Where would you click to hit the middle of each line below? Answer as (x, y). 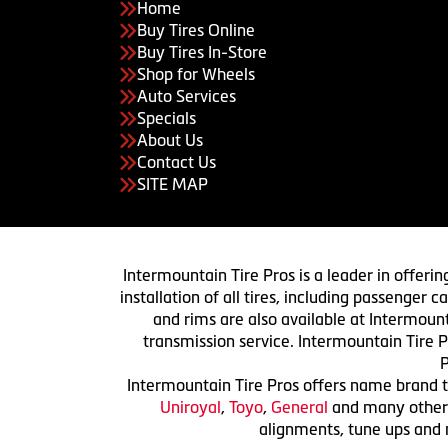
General (301, 406)
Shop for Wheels (196, 73)
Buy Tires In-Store (202, 51)
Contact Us (176, 161)
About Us (170, 139)
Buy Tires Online (196, 29)
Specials (166, 117)
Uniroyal (190, 406)
